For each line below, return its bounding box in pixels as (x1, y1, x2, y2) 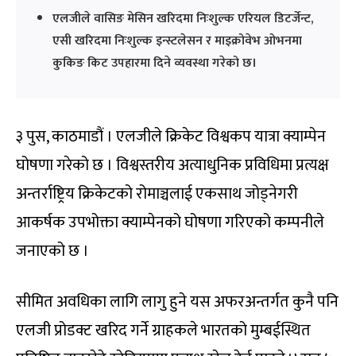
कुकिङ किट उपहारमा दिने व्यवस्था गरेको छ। (52, 52, 257, 75)
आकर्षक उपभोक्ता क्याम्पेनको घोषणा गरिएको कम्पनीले (16, 209, 324, 237)
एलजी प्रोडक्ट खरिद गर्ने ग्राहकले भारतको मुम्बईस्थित (16, 317, 311, 345)
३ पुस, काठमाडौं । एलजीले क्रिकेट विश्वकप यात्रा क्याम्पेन (16, 123, 326, 151)
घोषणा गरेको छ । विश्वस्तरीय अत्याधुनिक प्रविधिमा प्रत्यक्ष (16, 152, 329, 180)
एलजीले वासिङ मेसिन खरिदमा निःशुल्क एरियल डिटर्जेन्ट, (52, 8, 313, 30)
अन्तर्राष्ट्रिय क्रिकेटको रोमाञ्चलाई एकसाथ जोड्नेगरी (16, 180, 298, 208)
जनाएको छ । (16, 238, 89, 265)
